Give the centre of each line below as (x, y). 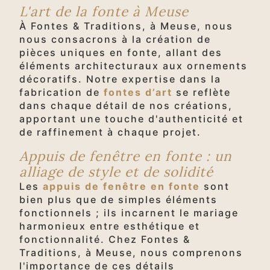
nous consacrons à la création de (115, 39)
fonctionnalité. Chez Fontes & (105, 239)
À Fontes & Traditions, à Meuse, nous (126, 26)
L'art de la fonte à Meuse (104, 11)
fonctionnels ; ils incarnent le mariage (129, 212)
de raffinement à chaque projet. (110, 132)
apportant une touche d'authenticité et (131, 118)
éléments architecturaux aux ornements (133, 65)
